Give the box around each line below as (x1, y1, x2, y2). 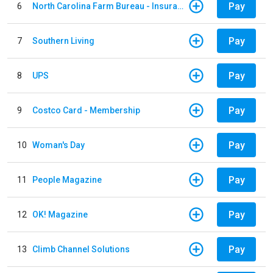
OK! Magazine (32, 209, 88, 219)
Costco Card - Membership (32, 105, 140, 115)
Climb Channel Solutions (32, 244, 130, 254)
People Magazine (32, 174, 102, 185)
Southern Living (32, 35, 94, 46)
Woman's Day (32, 140, 85, 150)
